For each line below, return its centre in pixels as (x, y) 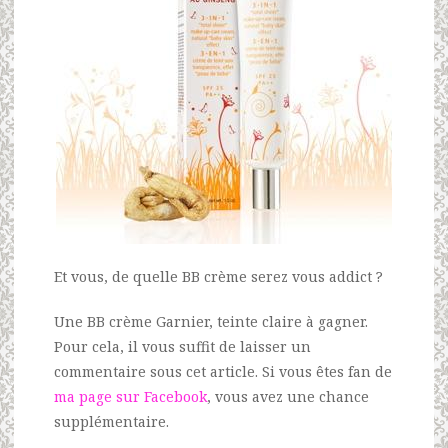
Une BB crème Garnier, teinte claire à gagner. (211, 321)
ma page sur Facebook (130, 396)
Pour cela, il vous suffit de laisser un (182, 346)
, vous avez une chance (288, 396)
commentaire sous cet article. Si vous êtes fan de (223, 371)
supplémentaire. (111, 421)
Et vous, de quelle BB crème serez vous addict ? (218, 276)
